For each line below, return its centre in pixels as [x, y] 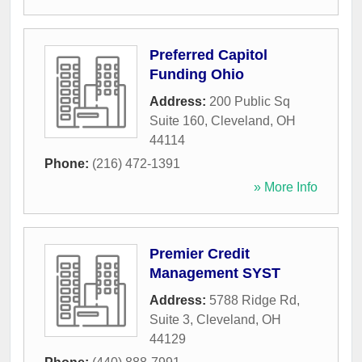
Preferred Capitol [208, 55]
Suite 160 [177, 121]
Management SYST [215, 274]
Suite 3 [170, 320]
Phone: [68, 164]
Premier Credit [200, 254]
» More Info [286, 187]
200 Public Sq [250, 102]
